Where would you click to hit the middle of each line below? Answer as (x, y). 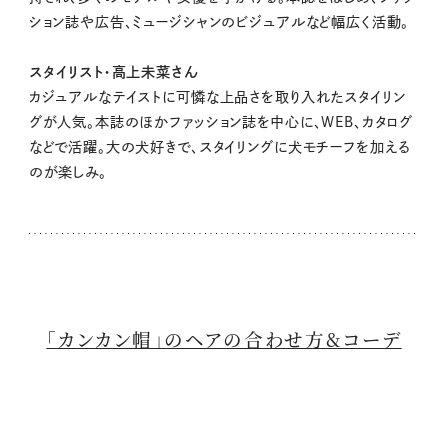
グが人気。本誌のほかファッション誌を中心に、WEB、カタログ (221, 122)
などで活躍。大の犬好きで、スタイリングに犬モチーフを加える (220, 147)
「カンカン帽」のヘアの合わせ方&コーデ (224, 339)
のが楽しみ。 (67, 172)
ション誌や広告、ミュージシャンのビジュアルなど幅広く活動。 (219, 22)
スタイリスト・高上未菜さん (113, 72)
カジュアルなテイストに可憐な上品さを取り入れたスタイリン (217, 97)
